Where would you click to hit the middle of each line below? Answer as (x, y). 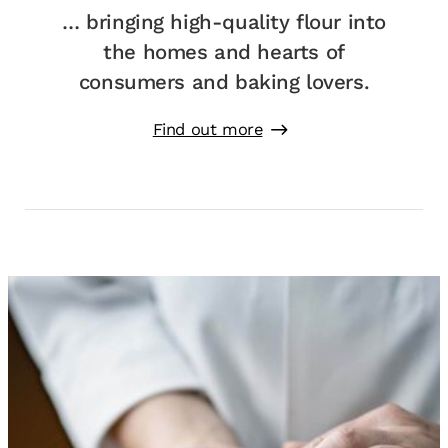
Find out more (207, 129)
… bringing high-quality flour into (223, 22)
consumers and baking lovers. (224, 82)
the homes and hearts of (224, 52)
